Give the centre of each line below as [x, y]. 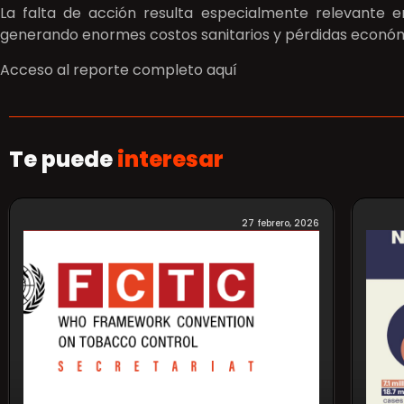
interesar [170, 159]
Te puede [63, 159]
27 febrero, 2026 [280, 223]
